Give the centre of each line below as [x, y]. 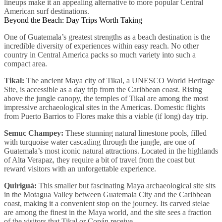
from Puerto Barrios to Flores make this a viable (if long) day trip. [106, 116]
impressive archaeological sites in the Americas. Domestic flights [105, 107]
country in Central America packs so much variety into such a [100, 55]
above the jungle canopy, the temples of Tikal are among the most [106, 98]
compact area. [26, 63]
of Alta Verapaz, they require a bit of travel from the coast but [99, 160]
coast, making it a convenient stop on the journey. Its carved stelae [107, 203]
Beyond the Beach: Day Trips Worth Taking [73, 20]
